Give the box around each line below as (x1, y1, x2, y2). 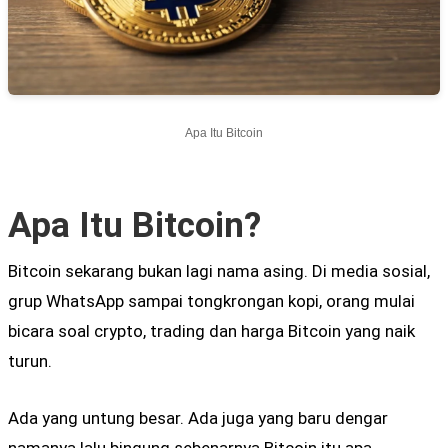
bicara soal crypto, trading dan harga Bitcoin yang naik (8, 320, 415, 341)
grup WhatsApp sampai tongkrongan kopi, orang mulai (8, 290, 415, 311)
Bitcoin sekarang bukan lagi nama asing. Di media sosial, (8, 260, 430, 281)
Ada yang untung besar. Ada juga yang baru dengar (8, 407, 388, 428)
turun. (8, 350, 52, 371)
